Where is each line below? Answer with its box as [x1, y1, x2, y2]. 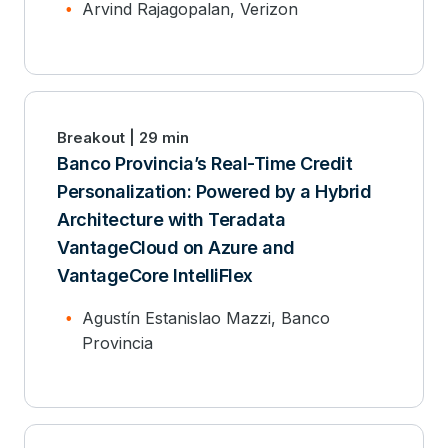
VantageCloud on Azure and [57, 237, 295, 258]
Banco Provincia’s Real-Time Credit [57, 153, 352, 174]
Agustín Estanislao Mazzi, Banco [82, 308, 330, 328]
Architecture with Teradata [57, 209, 285, 230]
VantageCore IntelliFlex [57, 265, 253, 286]
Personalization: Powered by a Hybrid [57, 181, 371, 202]
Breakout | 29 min [57, 128, 189, 147]
